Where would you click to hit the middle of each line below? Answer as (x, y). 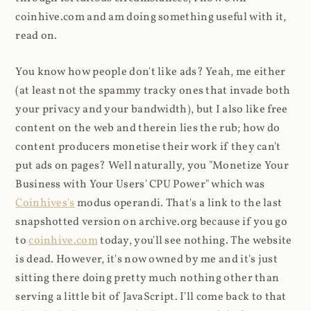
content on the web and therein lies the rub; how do (148, 128)
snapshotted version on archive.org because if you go (151, 222)
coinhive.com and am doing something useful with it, (151, 17)
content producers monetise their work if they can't (148, 147)
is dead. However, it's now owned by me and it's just (146, 259)
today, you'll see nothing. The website (195, 241)
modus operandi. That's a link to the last (178, 203)
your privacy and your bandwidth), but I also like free (152, 109)
